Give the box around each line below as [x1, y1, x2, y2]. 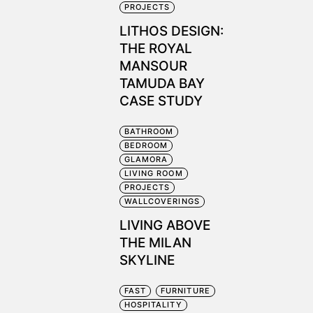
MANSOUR [119, 58, 187, 74]
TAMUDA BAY [119, 75, 205, 92]
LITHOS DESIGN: [119, 23, 224, 39]
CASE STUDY [119, 93, 203, 109]
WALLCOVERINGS [124, 196, 200, 206]
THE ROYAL [119, 41, 192, 57]
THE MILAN [119, 235, 191, 251]
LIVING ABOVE [119, 217, 210, 233]
